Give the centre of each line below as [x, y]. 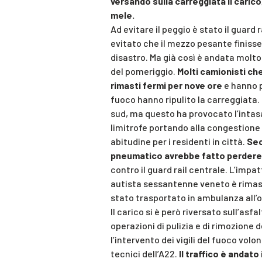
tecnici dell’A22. [145, 254]
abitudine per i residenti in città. [179, 142]
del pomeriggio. [144, 71]
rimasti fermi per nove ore [166, 85]
